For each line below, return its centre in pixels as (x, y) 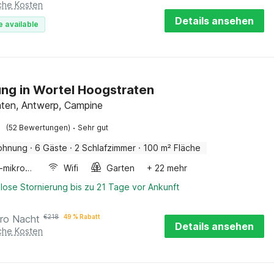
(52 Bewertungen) (39, 128)
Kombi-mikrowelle (29, 168)
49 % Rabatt (82, 217)
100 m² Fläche (172, 148)
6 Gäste (51, 148)
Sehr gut (93, 128)
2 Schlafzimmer (106, 148)
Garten (121, 168)
